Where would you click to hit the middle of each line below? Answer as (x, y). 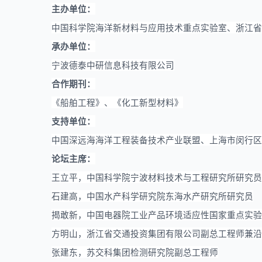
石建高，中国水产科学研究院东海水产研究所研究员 (152, 196)
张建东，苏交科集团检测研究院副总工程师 (135, 253)
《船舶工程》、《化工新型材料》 (117, 103)
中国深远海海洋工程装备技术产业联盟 (126, 140)
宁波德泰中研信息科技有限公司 (113, 65)
